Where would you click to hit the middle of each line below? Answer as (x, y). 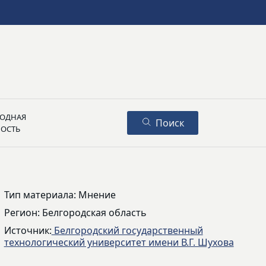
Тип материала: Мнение (60, 195)
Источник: (28, 230)
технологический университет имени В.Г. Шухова (119, 242)
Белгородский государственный (127, 230)
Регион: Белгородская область (75, 213)
